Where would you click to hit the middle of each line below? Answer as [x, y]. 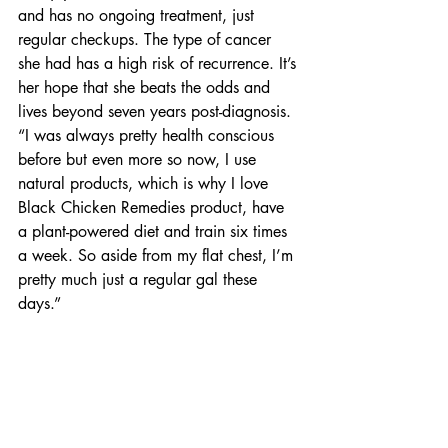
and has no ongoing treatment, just [138, 15]
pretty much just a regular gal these [140, 279]
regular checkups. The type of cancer [147, 39]
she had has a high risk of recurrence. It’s [159, 63]
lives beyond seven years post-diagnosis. [157, 111]
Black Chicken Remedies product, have [153, 207]
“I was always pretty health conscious [148, 135]
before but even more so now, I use [139, 159]
